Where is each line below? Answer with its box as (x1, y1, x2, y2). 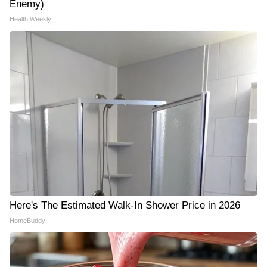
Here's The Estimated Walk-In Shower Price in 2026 (10, 200, 240, 211)
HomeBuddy (10, 217, 45, 224)
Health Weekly (10, 15, 51, 23)
